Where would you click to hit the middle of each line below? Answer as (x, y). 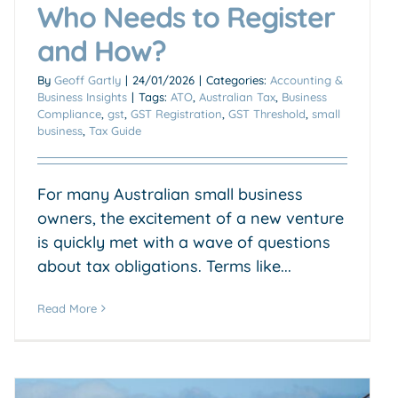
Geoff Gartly (88, 80)
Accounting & (306, 80)
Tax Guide (115, 130)
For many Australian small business (170, 194)
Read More (67, 308)
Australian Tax (237, 96)
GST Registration (176, 113)
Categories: (238, 80)
